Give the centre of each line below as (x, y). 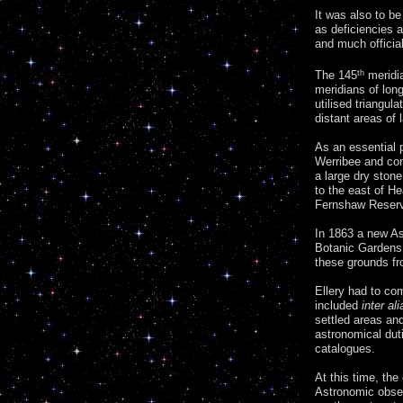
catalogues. (345, 349)
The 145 (336, 75)
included (338, 305)
